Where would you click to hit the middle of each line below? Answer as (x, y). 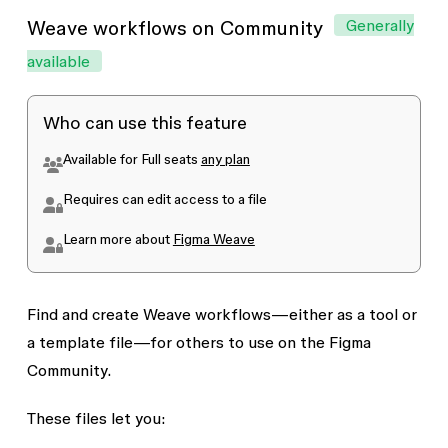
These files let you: (96, 418)
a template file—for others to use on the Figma (198, 342)
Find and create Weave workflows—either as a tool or (221, 314)
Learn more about (117, 239)
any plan (225, 159)
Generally (379, 25)
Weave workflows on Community (177, 28)
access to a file (218, 199)
